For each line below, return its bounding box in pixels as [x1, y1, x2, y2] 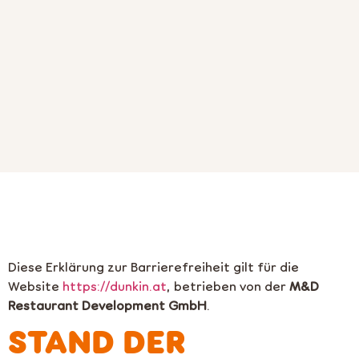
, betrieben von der [167, 277, 289, 293]
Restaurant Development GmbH [8, 296, 207, 313]
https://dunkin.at [63, 277, 167, 293]
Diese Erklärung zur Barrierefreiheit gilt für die [8, 258, 299, 274]
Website [8, 277, 63, 293]
